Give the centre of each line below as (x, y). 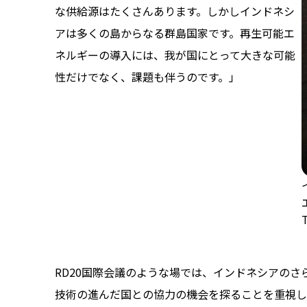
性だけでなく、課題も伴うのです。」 (147, 76)
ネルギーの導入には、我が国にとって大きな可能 (175, 54)
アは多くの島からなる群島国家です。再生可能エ (175, 33)
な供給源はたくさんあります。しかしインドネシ (175, 11)
